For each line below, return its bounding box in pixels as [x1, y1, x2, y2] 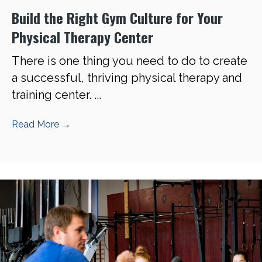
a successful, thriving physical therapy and [12, 71, 242, 85]
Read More [12, 119, 61, 130]
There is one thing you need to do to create [12, 54, 247, 68]
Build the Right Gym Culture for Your [12, 7, 223, 29]
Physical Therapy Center [12, 26, 153, 48]
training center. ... [12, 88, 101, 102]
